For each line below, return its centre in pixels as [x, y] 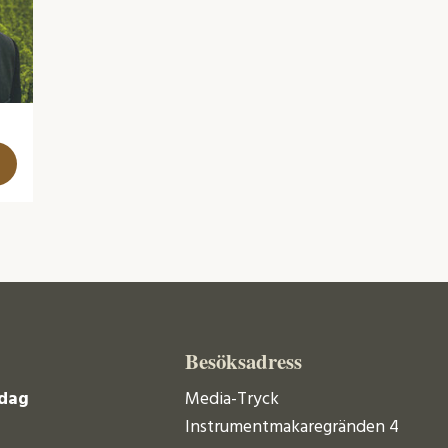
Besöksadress [244, 360]
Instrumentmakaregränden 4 [292, 428]
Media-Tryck [232, 400]
